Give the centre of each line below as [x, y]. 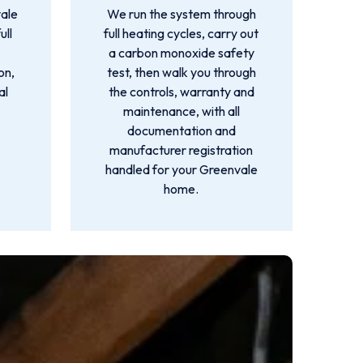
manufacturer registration [181, 150]
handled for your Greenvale [181, 169]
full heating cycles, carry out [181, 33]
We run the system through [181, 14]
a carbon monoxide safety [181, 53]
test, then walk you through [181, 72]
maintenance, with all [181, 111]
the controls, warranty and [181, 92]
